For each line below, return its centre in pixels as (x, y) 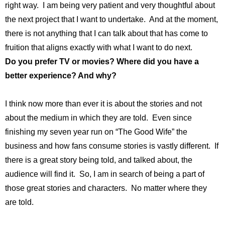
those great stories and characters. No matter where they (106, 188)
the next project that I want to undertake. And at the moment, (111, 20)
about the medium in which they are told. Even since (98, 118)
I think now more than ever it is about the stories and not (103, 104)
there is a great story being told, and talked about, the (99, 160)
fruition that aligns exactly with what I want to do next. (99, 48)
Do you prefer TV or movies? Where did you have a (102, 62)
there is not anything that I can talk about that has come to (106, 34)
